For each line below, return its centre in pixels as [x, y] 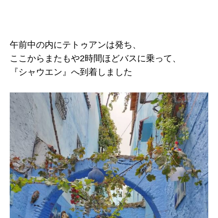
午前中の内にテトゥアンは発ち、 [75, 45]
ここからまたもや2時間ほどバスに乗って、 [95, 59]
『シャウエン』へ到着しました [71, 72]
